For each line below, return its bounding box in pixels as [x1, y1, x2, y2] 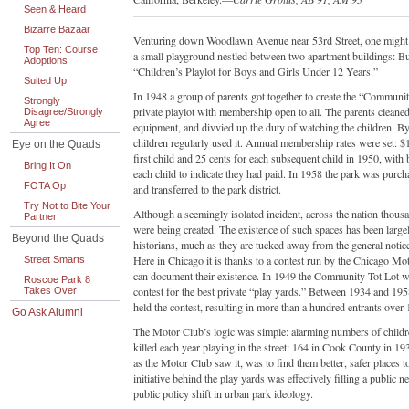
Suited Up [24, 75, 67, 86]
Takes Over [24, 285, 77, 296]
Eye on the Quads [12, 138, 100, 151]
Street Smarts [24, 254, 85, 265]
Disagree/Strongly [24, 106, 103, 117]
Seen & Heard [24, 4, 86, 15]
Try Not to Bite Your [24, 200, 110, 211]
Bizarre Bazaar [24, 24, 90, 35]
